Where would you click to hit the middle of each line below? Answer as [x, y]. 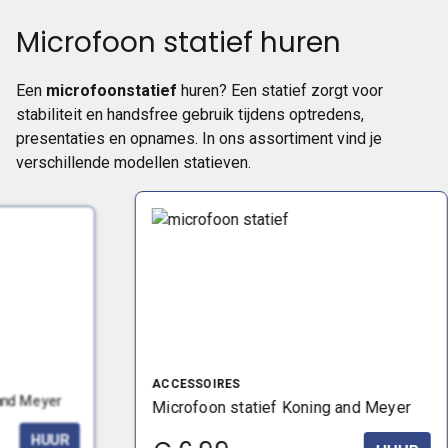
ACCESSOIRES [196, 384]
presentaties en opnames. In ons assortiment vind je [199, 138]
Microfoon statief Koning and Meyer [281, 407]
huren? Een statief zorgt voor [280, 90]
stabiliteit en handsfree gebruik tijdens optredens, [190, 114]
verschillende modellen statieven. [133, 162]
